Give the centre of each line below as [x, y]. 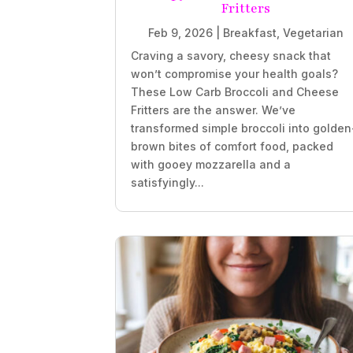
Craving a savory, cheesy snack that [231, 56]
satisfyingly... [168, 183]
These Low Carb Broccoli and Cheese [235, 92]
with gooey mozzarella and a [211, 165]
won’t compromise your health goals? [235, 74]
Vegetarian [313, 33]
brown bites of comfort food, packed [232, 147]
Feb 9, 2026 [180, 33]
